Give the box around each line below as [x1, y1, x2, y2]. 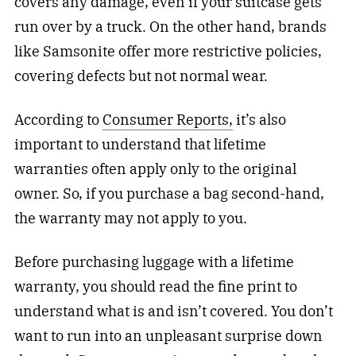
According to [14, 110, 103, 130]
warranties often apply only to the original [14, 160, 296, 179]
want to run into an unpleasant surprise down [14, 326, 323, 345]
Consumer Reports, [102, 110, 233, 130]
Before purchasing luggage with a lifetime [14, 252, 294, 271]
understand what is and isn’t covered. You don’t [14, 301, 333, 320]
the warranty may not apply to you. [14, 209, 247, 228]
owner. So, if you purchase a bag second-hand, [14, 184, 324, 203]
